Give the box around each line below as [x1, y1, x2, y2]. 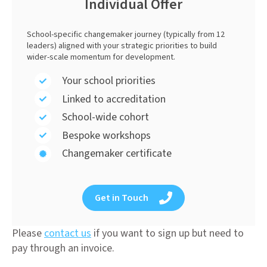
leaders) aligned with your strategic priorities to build [27, 40, 218, 52]
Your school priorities [61, 73, 156, 89]
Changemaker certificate [61, 146, 172, 162]
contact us [44, 226, 91, 241]
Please [12, 226, 44, 241]
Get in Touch [94, 191, 148, 205]
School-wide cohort [61, 110, 149, 125]
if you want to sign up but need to [91, 226, 244, 241]
